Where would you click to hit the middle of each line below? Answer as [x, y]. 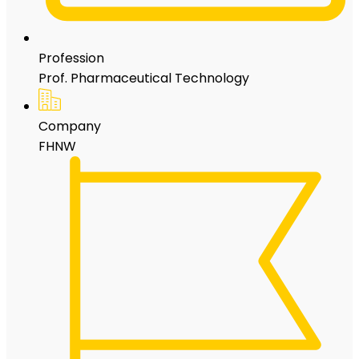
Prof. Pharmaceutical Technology [144, 78]
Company [70, 126]
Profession [71, 58]
